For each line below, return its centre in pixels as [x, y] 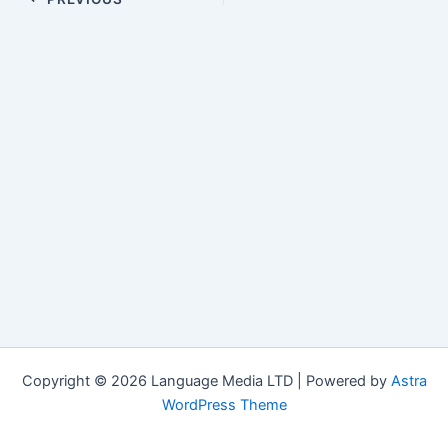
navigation [42, 22]
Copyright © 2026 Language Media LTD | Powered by [206, 381]
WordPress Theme [224, 405]
